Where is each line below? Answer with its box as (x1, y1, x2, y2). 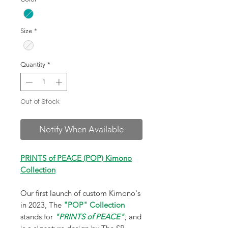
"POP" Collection (62, 199, 125, 210)
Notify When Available (39, 124, 124, 134)
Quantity (20, 61, 45, 69)
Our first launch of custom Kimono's (20, 188, 140, 198)
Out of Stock (20, 98, 60, 105)
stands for (20, 211, 53, 221)
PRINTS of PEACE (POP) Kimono (20, 153, 132, 163)
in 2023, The (20, 199, 62, 210)
